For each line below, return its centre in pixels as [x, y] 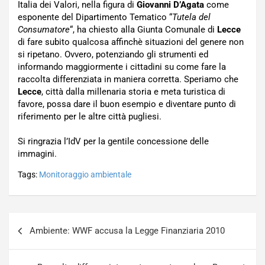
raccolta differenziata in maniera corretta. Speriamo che [128, 79]
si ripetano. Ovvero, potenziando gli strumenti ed [113, 54]
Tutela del [191, 17]
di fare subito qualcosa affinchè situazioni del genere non [131, 42]
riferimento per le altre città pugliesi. [90, 117]
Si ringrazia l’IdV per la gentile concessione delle [113, 141]
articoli [31, 240]
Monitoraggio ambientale [85, 174]
